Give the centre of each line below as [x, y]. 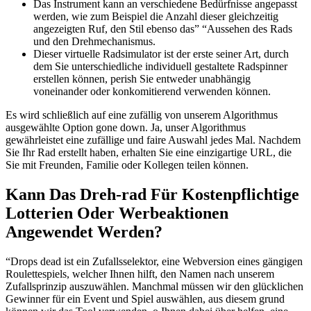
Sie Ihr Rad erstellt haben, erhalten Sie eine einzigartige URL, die [149, 153]
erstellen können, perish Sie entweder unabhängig [142, 79]
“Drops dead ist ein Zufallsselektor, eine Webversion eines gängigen [154, 262]
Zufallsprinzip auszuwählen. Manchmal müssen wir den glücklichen [154, 287]
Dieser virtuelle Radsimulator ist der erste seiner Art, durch [161, 54]
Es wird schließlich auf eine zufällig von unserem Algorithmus [142, 115]
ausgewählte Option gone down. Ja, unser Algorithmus [126, 128]
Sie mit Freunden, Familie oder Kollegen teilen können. [127, 165]
